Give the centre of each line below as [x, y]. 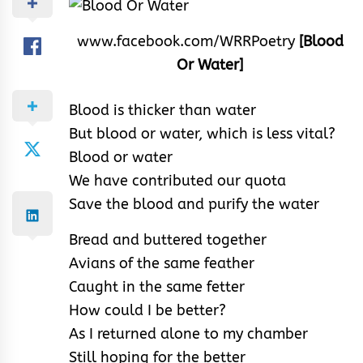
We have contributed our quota [177, 180]
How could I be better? [147, 310]
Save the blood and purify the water [194, 204]
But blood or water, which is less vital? [202, 133]
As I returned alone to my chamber [188, 333]
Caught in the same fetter [157, 286]
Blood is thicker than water [162, 110]
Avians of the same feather [162, 263]
